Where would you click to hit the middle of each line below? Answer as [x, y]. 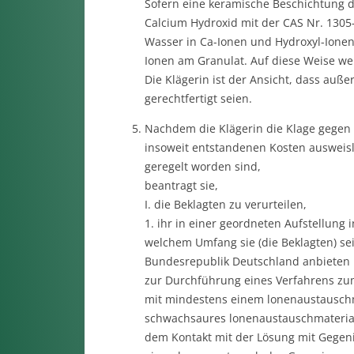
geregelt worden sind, [202, 166]
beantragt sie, [181, 185]
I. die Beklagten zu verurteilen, [225, 204]
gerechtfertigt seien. [198, 98]
